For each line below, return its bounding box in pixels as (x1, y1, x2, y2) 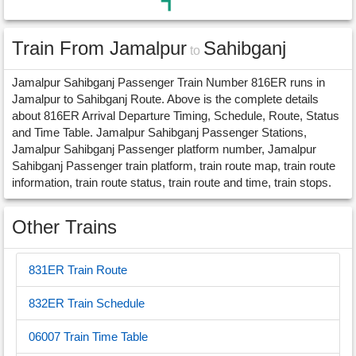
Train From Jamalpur (12, 37, 187, 59)
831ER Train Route (29, 263, 127, 277)
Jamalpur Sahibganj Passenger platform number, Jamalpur (12, 142, 316, 156)
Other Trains (12, 216, 117, 238)
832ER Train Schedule (29, 296, 145, 310)
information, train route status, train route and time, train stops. (12, 176, 331, 189)
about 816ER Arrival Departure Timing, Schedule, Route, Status (12, 109, 339, 122)
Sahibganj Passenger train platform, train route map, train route (12, 159, 335, 172)
